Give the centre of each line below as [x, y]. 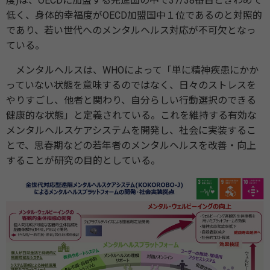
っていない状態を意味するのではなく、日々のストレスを [131, 85]
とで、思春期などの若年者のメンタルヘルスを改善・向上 [131, 146]
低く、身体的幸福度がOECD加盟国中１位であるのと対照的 [134, 15]
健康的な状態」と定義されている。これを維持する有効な [131, 115]
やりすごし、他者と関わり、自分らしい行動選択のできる [131, 100]
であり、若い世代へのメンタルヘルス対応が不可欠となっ [131, 30]
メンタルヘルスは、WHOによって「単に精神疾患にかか [132, 70]
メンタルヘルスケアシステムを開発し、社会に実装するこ [131, 130]
